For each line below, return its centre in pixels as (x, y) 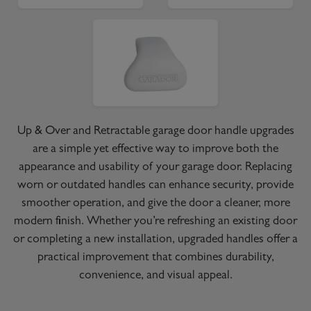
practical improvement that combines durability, (155, 258)
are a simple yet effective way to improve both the (155, 150)
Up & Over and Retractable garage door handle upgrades (155, 132)
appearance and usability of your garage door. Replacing (155, 168)
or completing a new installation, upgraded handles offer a (155, 240)
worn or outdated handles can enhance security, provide (155, 186)
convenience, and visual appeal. (155, 276)
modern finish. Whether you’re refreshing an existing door (155, 222)
